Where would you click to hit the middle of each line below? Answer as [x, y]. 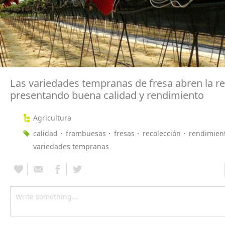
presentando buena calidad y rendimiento [107, 95]
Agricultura [52, 118]
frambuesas [86, 133]
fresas [124, 133]
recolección [162, 133]
